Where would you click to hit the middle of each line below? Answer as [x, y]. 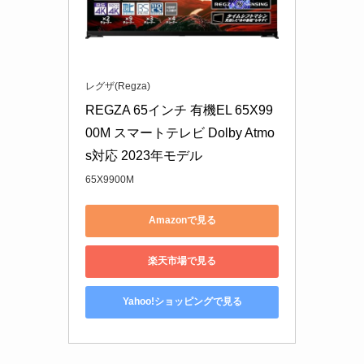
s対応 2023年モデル [144, 155]
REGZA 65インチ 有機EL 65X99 [179, 110]
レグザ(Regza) [118, 86]
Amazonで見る [182, 221]
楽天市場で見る [182, 261]
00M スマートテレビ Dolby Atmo [180, 132]
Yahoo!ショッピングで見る [182, 302]
